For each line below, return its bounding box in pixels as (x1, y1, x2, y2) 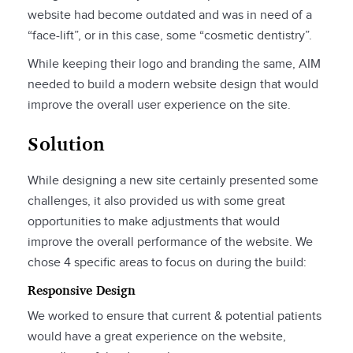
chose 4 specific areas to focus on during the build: (28, 255, 310, 271)
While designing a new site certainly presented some (28, 173, 318, 189)
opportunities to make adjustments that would (28, 214, 280, 230)
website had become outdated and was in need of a (28, 8, 312, 24)
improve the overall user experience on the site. (28, 98, 294, 113)
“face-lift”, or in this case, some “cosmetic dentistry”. (28, 28, 312, 44)
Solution (28, 132, 106, 156)
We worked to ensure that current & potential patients (28, 309, 321, 325)
